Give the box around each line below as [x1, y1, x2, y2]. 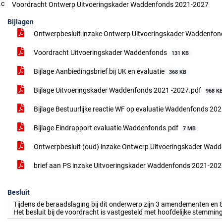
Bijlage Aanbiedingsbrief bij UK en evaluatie [32, 67, 166, 75]
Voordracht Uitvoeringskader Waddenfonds [32, 49, 168, 56]
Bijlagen [7, 18, 34, 26]
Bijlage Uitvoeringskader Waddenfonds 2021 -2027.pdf [32, 86, 203, 94]
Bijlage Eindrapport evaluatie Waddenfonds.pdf [32, 124, 180, 132]
